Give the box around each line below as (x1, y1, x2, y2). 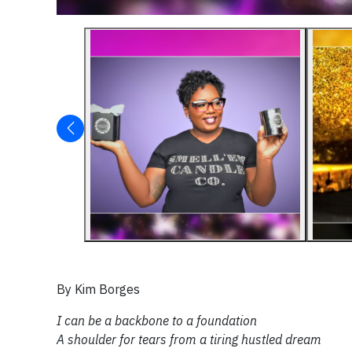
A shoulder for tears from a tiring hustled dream (57, 331, 321, 347)
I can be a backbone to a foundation (57, 312, 257, 328)
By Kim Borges (57, 280, 140, 297)
